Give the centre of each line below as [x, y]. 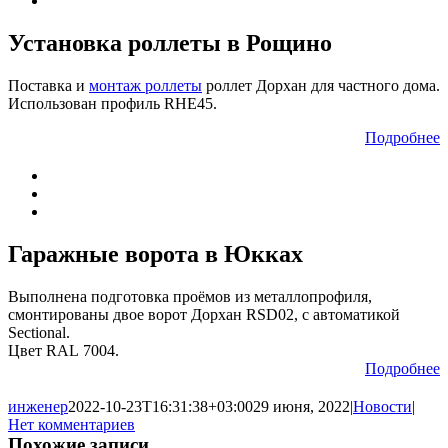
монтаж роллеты [145, 85]
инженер [38, 406]
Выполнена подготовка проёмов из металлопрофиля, [190, 296]
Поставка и [48, 85]
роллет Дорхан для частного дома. [321, 85]
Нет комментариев [71, 424]
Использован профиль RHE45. [112, 103]
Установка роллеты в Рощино [170, 42]
